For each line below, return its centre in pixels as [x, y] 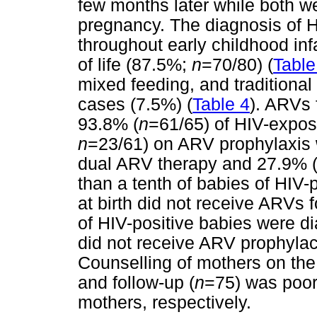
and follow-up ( [136, 283]
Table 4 [221, 105]
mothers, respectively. [165, 303]
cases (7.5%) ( [135, 105]
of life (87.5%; [135, 65]
